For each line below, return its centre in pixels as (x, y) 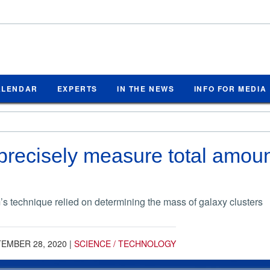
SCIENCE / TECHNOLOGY (125, 243)
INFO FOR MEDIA (230, 88)
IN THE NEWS (146, 88)
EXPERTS (77, 88)
